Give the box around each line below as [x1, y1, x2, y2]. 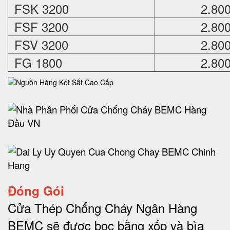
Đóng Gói [8, 182, 64, 199]
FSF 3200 [11, 17, 68, 35]
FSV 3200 [11, 35, 68, 53]
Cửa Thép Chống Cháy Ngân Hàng [8, 199, 197, 217]
